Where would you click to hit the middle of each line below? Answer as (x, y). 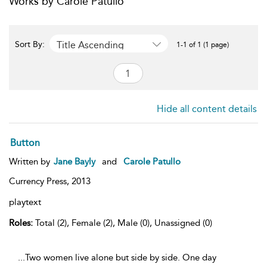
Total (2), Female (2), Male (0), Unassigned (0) (122, 223)
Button (25, 143)
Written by (31, 162)
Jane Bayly (74, 162)
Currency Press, (40, 181)
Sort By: (31, 44)
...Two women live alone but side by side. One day (117, 257)
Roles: (21, 223)
